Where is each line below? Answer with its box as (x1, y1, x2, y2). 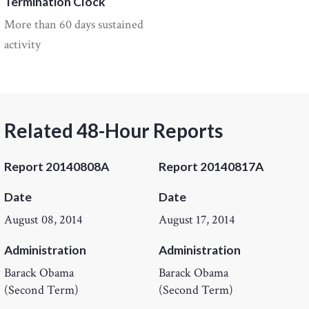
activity (4, 37, 41, 53)
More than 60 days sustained (4, 17, 144, 33)
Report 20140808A (4, 159, 110, 175)
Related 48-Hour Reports (4, 119, 223, 143)
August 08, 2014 (4, 212, 83, 228)
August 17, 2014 (159, 212, 236, 228)
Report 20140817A (159, 159, 264, 175)
